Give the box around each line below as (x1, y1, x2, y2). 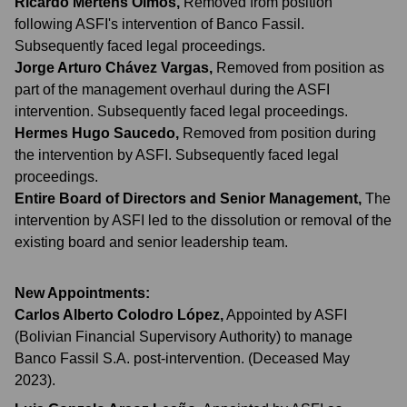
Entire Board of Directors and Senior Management (15, 191, 358, 206)
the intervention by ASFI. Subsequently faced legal (15, 147, 339, 163)
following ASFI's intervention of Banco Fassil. (15, 16, 304, 32)
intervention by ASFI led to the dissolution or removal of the (15, 213, 392, 228)
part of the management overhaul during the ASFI (15, 82, 330, 97)
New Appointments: (15, 285, 150, 301)
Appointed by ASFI (226, 307, 347, 323)
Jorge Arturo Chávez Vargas (15, 60, 209, 75)
